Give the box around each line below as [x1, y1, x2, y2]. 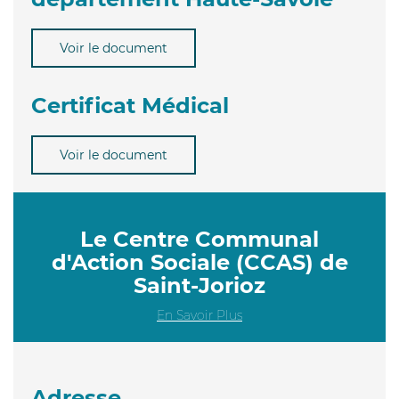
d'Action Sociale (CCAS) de [51, 248, 348, 275]
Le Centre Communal [80, 225, 319, 252]
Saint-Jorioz [134, 272, 265, 298]
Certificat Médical [31, 92, 229, 118]
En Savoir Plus [157, 306, 242, 323]
